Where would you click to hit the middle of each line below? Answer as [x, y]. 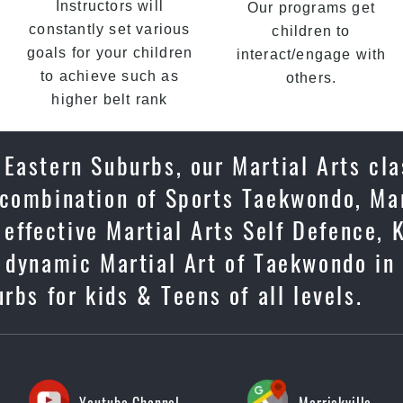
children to [311, 31]
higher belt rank [110, 99]
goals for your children [110, 53]
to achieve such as [110, 76]
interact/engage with [311, 54]
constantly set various [110, 29]
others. [311, 78]
